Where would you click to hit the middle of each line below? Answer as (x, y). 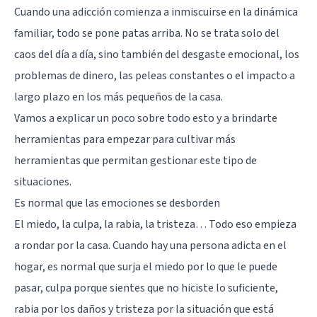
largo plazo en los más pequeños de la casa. (119, 97)
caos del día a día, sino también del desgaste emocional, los (157, 54)
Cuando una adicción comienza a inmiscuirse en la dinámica (156, 12)
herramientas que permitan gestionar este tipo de (136, 160)
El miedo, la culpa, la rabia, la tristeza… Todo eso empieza (155, 224)
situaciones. (43, 181)
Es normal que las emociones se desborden (117, 203)
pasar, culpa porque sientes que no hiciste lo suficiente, (146, 288)
